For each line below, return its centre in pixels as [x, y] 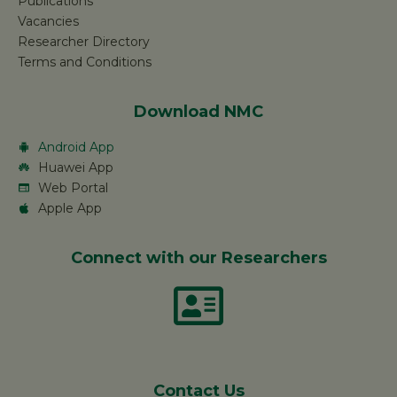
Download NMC [198, 111]
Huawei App [75, 167]
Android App [76, 147]
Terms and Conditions [85, 62]
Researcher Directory [84, 41]
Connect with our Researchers [198, 257]
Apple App [70, 208]
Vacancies [48, 21]
